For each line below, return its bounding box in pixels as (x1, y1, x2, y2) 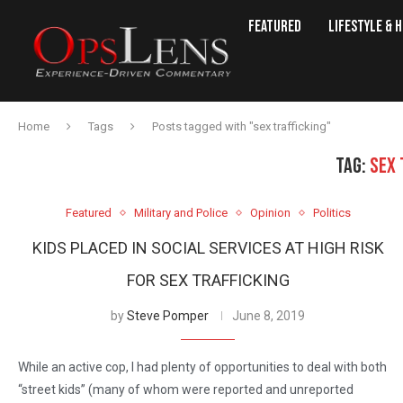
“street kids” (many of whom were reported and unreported (18, 382, 354, 398)
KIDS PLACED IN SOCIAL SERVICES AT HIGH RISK (31, 238, 384, 258)
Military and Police (133, 206, 228, 220)
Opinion (249, 206, 291, 220)
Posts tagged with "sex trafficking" (152, 120, 331, 134)
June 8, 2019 (232, 309, 306, 324)
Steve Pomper (127, 309, 210, 324)
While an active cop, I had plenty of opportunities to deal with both (18, 360, 387, 375)
